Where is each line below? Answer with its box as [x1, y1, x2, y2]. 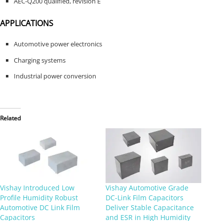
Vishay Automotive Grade [106, 183, 188, 192]
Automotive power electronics [13, 39, 102, 49]
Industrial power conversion [13, 72, 96, 81]
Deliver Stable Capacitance [106, 202, 194, 212]
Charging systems [13, 55, 66, 65]
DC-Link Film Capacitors [106, 192, 184, 202]
